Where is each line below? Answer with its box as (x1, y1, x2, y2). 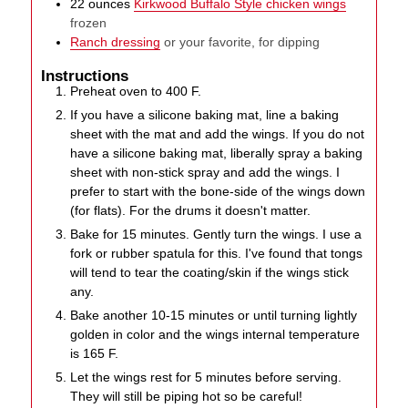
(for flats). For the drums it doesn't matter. (70, 203, 311, 219)
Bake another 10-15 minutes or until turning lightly (70, 308, 358, 323)
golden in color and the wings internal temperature (70, 327, 361, 342)
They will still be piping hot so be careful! (70, 389, 303, 404)
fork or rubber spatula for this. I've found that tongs (70, 246, 363, 261)
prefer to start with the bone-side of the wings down (70, 184, 366, 199)
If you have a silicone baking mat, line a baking (70, 107, 340, 123)
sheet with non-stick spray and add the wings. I (70, 165, 341, 180)
